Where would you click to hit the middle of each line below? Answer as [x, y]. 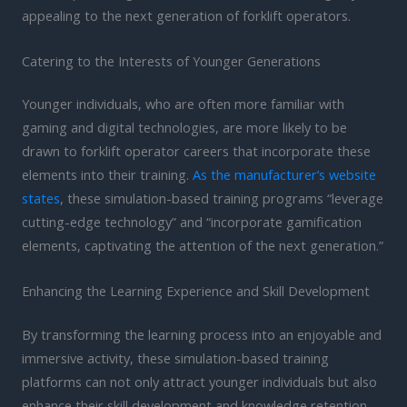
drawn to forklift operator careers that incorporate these [196, 151]
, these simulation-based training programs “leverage [222, 199]
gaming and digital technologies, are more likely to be [184, 128]
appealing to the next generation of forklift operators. [186, 16]
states [41, 199]
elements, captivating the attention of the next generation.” [203, 246]
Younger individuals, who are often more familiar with [183, 104]
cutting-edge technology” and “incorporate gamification [192, 222]
